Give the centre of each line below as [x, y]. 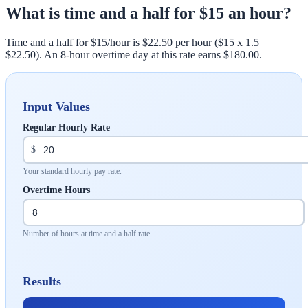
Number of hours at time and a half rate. [87, 233]
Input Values [56, 106]
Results [42, 281]
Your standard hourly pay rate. [72, 171]
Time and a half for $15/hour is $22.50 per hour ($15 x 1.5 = [137, 42]
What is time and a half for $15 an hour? [148, 13]
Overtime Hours [56, 190]
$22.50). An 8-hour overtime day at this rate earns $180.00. [134, 54]
